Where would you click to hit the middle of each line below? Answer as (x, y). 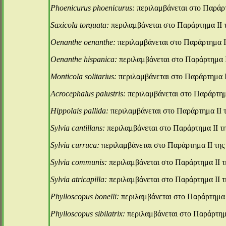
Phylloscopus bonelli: (85, 196)
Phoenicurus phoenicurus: (93, 8)
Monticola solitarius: (83, 76)
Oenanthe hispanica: (84, 59)
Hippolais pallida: (79, 111)
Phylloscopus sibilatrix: (88, 214)
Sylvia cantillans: (78, 128)
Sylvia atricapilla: (79, 179)
